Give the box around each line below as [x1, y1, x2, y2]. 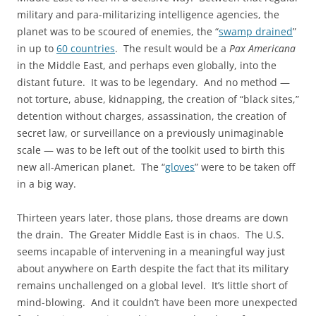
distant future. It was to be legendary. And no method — [17, 75, 290, 89]
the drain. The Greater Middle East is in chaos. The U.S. [17, 227, 284, 241]
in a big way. [17, 176, 76, 190]
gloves [165, 159, 195, 174]
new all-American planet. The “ [17, 159, 165, 174]
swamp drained [219, 24, 293, 38]
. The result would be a [115, 41, 229, 55]
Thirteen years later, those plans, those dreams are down [17, 210, 288, 224]
